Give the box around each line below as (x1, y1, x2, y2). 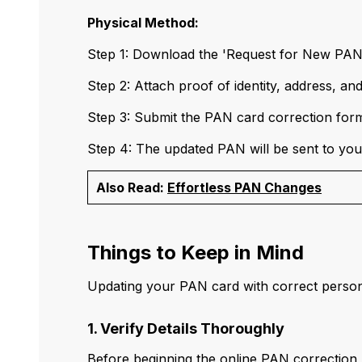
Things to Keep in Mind (87, 241, 304, 265)
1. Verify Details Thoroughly (87, 320, 284, 338)
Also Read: (96, 179, 167, 196)
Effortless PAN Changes (167, 179, 322, 196)
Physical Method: (87, 15, 199, 32)
